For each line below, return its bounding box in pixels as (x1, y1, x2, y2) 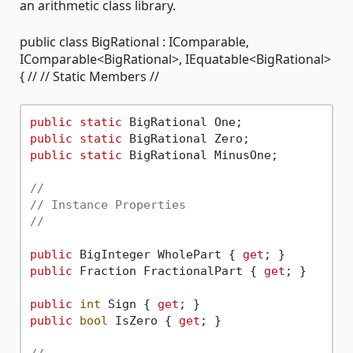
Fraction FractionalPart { (72, 263, 264, 278)
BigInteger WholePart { (72, 247, 243, 262)
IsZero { (107, 313, 179, 328)
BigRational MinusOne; (121, 147, 278, 162)
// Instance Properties (29, 197, 186, 212)
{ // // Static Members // (20, 68, 159, 85)
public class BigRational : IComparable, (20, 33, 249, 50)
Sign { (100, 296, 158, 311)
